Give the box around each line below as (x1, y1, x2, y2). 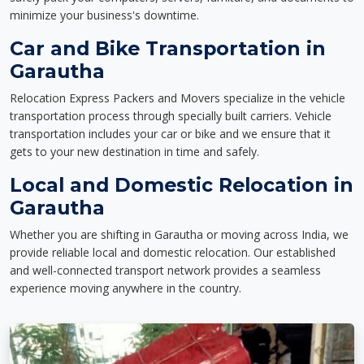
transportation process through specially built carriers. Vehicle (10, 108, 331, 123)
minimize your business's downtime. (10, 7, 199, 23)
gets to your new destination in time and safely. (10, 144, 259, 159)
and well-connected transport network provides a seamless (10, 262, 321, 278)
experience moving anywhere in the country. (10, 280, 241, 296)
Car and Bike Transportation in (10, 37, 326, 60)
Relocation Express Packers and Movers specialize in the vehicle (10, 90, 345, 106)
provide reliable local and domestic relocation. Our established (10, 245, 336, 260)
